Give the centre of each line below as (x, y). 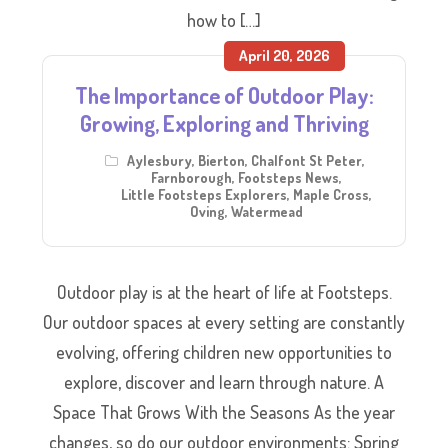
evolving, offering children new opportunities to (224, 351)
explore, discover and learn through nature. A (224, 381)
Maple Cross (330, 194)
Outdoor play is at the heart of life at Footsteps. (224, 291)
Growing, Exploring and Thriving (224, 122)
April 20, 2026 (284, 55)
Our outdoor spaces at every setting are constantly (224, 321)
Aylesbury (159, 160)
